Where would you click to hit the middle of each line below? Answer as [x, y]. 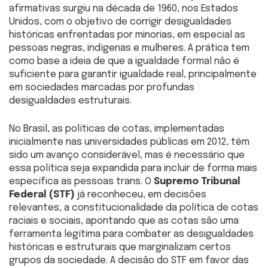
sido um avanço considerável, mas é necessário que [127, 155]
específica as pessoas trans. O [81, 181]
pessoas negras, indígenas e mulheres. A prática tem [129, 48]
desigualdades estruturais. [70, 100]
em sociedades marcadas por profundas [102, 87]
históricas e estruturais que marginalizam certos [120, 247]
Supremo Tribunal [197, 181]
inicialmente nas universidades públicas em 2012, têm [129, 142]
